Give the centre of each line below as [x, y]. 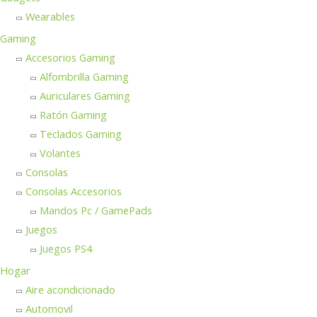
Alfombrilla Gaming [84, 77]
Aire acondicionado [70, 290]
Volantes [60, 153]
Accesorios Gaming [70, 58]
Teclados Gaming [81, 134]
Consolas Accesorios [74, 191]
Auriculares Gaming [85, 96]
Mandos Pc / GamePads [96, 211]
